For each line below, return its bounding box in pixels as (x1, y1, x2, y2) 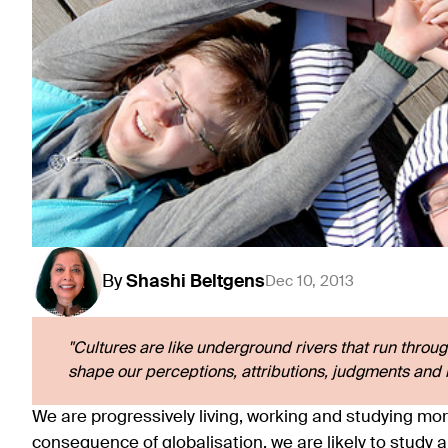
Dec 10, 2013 (265, 273, 354, 289)
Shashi (126, 272, 186, 291)
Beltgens (190, 272, 265, 291)
